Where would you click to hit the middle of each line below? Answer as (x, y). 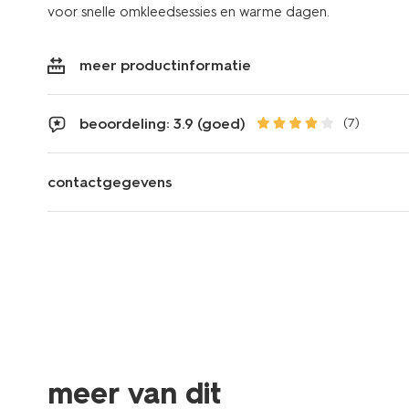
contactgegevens (110, 182)
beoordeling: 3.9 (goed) (163, 123)
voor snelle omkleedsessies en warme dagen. (189, 11)
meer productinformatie (165, 65)
